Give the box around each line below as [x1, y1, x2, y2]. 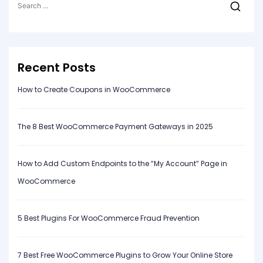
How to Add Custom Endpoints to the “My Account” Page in [18, 158, 227, 168]
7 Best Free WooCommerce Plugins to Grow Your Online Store [18, 249, 232, 260]
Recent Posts [18, 59, 96, 76]
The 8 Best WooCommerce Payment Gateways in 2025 [18, 121, 215, 131]
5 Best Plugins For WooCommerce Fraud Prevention [18, 213, 200, 223]
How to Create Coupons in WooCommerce [18, 84, 172, 95]
